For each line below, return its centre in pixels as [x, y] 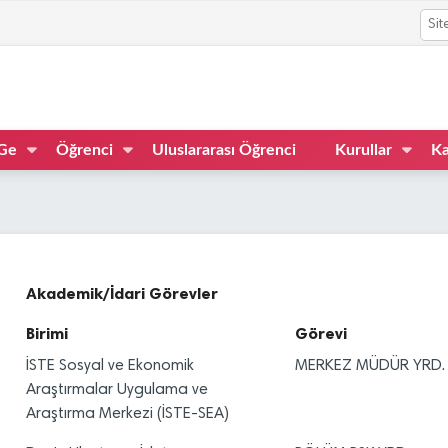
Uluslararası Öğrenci [224, 149]
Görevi [320, 333]
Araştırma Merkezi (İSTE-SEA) [127, 413]
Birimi [47, 333]
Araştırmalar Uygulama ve [117, 389]
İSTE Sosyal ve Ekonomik [110, 365]
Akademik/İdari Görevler [122, 293]
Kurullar [363, 149]
